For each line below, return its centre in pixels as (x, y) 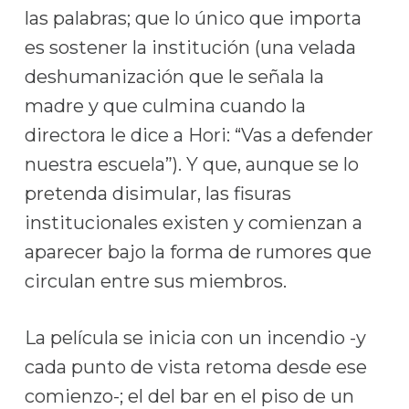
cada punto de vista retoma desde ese (195, 367)
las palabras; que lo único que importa (193, 18)
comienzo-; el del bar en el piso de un (189, 396)
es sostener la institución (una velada (190, 47)
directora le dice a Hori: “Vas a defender (199, 135)
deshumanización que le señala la (174, 77)
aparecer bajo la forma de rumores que (198, 252)
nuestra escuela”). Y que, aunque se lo (191, 164)
